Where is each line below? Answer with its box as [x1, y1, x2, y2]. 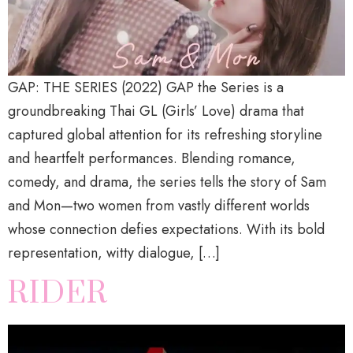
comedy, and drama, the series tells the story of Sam [8, 171, 326, 192]
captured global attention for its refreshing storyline [8, 124, 322, 145]
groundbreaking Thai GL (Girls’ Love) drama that [8, 100, 304, 121]
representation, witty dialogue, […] [8, 242, 220, 263]
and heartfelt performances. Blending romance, [8, 147, 295, 169]
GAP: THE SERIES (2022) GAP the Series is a [8, 76, 284, 98]
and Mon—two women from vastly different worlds [8, 195, 310, 216]
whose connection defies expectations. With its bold [8, 218, 325, 240]
